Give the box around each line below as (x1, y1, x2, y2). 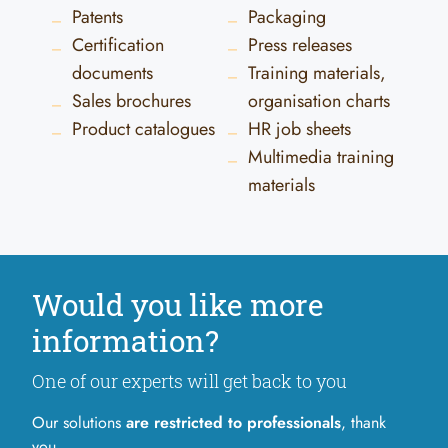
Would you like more (32, 285, 324, 324)
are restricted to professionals (126, 411, 341, 434)
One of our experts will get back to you (32, 369, 347, 393)
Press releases (248, 32, 352, 58)
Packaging (248, 4, 326, 30)
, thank (341, 411, 386, 434)
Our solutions (32, 411, 126, 434)
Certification (72, 32, 164, 58)
